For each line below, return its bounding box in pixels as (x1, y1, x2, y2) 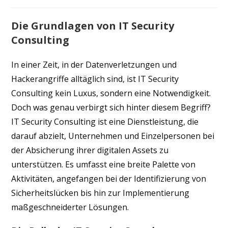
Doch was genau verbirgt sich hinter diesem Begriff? (11, 101, 211, 113)
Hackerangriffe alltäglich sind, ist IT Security (11, 73, 179, 84)
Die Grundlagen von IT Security (11, 18, 175, 33)
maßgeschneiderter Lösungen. (11, 201, 129, 213)
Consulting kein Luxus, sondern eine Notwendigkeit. (11, 87, 211, 99)
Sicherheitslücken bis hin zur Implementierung (11, 187, 190, 198)
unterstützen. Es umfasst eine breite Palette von (11, 158, 196, 170)
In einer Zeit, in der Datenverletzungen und (11, 59, 177, 70)
